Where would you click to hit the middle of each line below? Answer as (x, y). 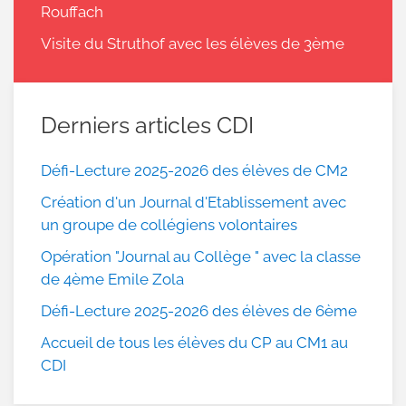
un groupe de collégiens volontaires (169, 224)
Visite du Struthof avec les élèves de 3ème (193, 43)
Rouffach (72, 11)
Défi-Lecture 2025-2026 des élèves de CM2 (194, 170)
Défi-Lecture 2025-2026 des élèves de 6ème (199, 310)
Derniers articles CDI (147, 125)
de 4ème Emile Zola (112, 279)
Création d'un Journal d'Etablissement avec (193, 202)
